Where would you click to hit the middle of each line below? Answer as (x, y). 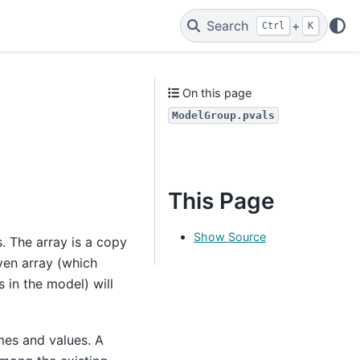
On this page (216, 93)
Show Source (230, 236)
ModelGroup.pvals (223, 115)
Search (228, 26)
